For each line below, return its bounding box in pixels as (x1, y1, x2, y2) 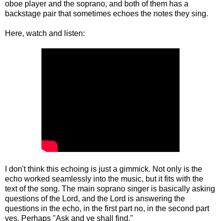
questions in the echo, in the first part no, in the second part (5, 204, 209, 213)
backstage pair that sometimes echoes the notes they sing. (5, 9, 208, 18)
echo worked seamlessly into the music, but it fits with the (5, 174, 203, 183)
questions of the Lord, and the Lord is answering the (5, 194, 185, 203)
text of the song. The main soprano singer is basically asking (5, 184, 215, 193)
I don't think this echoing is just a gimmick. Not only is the (5, 164, 202, 173)
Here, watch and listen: (5, 29, 85, 37)
